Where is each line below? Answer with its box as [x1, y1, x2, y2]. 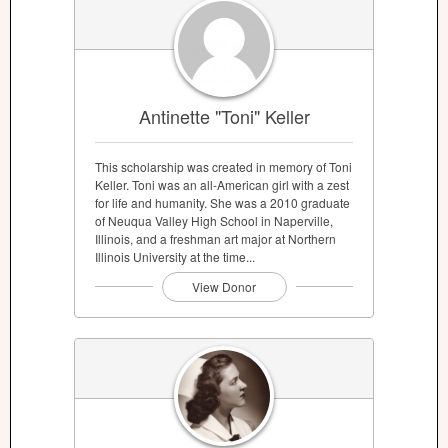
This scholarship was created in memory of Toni [95, 158, 352, 176]
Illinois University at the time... [95, 248, 255, 266]
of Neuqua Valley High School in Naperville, [95, 212, 333, 230]
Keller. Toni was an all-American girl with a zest [95, 176, 349, 194]
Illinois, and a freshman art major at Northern [95, 230, 336, 248]
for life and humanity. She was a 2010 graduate [95, 194, 350, 212]
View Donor [192, 278, 256, 296]
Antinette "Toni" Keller [138, 103, 310, 130]
